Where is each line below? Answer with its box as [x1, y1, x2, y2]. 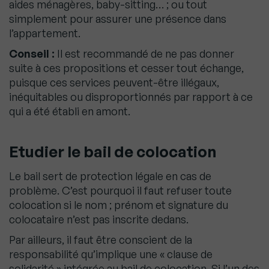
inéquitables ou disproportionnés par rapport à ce [9, 90, 253, 104]
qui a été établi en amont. [9, 104, 130, 118]
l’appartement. [9, 26, 80, 40]
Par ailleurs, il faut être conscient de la [9, 233, 192, 247]
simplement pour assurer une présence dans [9, 12, 226, 26]
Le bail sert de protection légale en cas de [9, 169, 211, 183]
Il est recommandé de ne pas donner [55, 47, 234, 61]
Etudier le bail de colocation [9, 142, 217, 162]
